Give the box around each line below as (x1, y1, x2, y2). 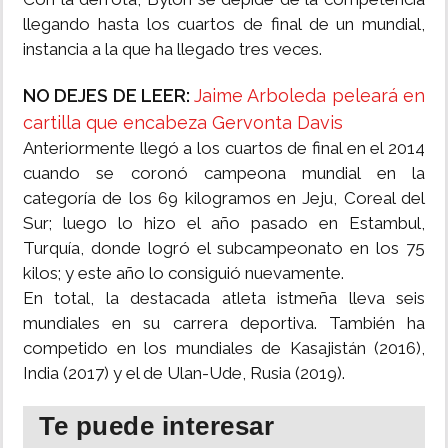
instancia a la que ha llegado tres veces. (23, 39, 322, 60)
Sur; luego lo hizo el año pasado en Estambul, (23, 213, 425, 234)
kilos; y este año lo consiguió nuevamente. (23, 263, 344, 284)
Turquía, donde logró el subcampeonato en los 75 (23, 238, 425, 259)
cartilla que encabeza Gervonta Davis (23, 112, 343, 134)
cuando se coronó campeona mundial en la (23, 163, 425, 184)
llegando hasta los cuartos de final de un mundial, (23, 14, 425, 35)
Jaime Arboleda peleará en (194, 85, 426, 107)
